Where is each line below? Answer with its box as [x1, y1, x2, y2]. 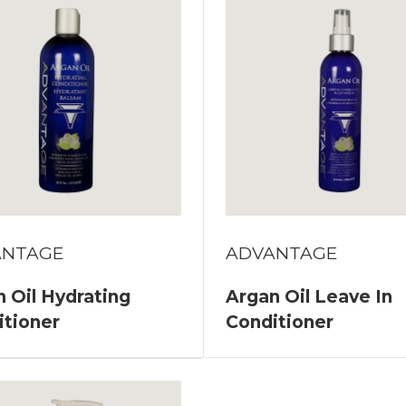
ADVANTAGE [226, 242, 337, 264]
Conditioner [226, 311, 333, 333]
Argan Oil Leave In [226, 285, 392, 307]
